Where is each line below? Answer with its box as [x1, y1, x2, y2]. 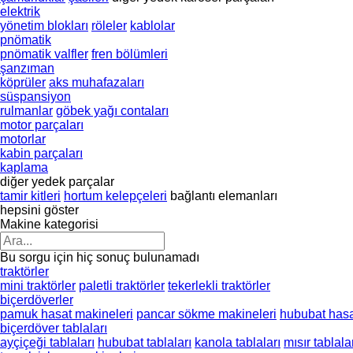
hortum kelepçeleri [64, 188, 167, 203]
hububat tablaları [98, 335, 191, 349]
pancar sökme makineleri [136, 307, 277, 321]
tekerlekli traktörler [168, 278, 270, 292]
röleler [91, 18, 127, 32]
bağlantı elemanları [170, 188, 277, 203]
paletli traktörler [79, 278, 165, 292]
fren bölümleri [91, 46, 168, 61]
